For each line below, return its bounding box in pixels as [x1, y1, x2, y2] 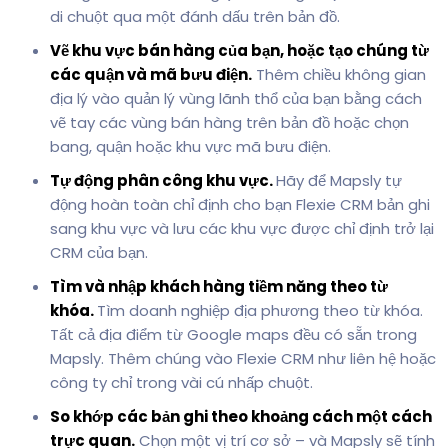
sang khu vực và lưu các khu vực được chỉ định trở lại [50, 217, 434, 239]
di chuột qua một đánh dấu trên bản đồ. [50, 5, 340, 27]
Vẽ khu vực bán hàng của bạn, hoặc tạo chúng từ [50, 39, 429, 61]
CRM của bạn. [50, 241, 148, 263]
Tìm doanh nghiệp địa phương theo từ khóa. [97, 299, 423, 321]
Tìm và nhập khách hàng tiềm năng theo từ [50, 275, 388, 297]
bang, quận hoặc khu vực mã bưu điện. [50, 135, 331, 157]
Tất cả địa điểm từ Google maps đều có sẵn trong [50, 323, 417, 345]
